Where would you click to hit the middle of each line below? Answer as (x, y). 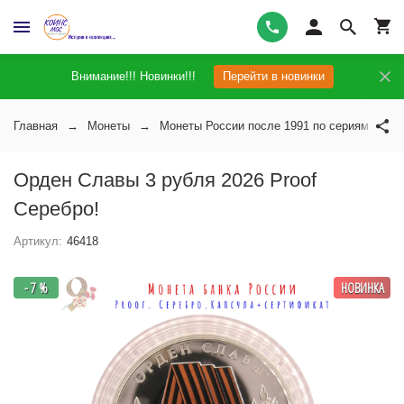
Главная (36, 126)
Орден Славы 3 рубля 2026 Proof (165, 180)
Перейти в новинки (273, 76)
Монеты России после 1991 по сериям (264, 126)
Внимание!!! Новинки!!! (133, 76)
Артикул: (38, 241)
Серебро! (56, 209)
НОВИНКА (362, 287)
